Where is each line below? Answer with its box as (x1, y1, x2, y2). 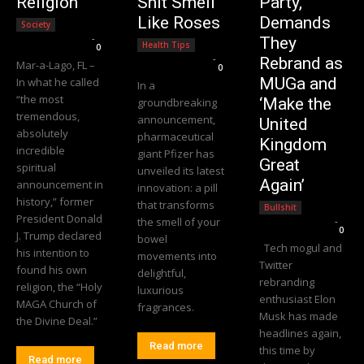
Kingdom (258, 134, 327, 154)
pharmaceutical (137, 128, 214, 144)
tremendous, (16, 108, 80, 123)
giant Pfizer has (137, 145, 215, 161)
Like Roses (137, 12, 221, 32)
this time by (258, 342, 315, 357)
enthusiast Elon (258, 291, 336, 306)
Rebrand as (258, 53, 343, 73)
